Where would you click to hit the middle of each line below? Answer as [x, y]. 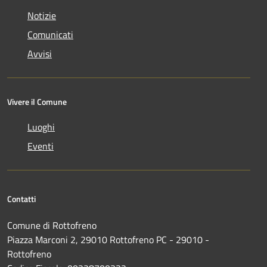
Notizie [42, 15]
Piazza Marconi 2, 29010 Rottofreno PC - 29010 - [108, 240]
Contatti [21, 199]
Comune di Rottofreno [52, 225]
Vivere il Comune [37, 102]
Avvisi [40, 54]
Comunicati [50, 35]
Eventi [41, 146]
